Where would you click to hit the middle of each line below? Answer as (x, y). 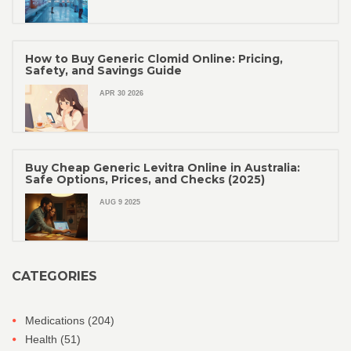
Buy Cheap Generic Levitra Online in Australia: (163, 168)
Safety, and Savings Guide (103, 71)
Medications (56, 321)
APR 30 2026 (121, 94)
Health (43, 340)
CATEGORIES (54, 277)
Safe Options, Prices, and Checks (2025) (145, 180)
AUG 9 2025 (120, 203)
